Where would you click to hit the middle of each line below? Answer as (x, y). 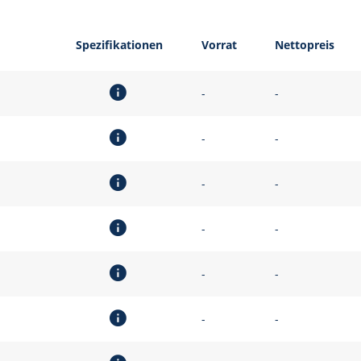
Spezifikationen (119, 45)
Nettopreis (305, 45)
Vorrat (219, 45)
